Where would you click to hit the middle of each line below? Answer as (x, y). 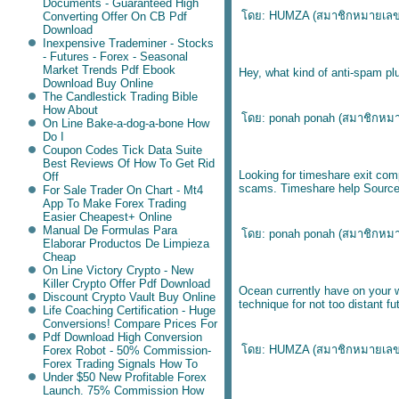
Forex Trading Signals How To (120, 364)
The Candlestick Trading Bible (120, 97)
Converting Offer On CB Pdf (114, 16)
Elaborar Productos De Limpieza (126, 244)
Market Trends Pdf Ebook (109, 70)
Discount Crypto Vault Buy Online (129, 297)
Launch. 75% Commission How (123, 391)
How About (70, 110)
